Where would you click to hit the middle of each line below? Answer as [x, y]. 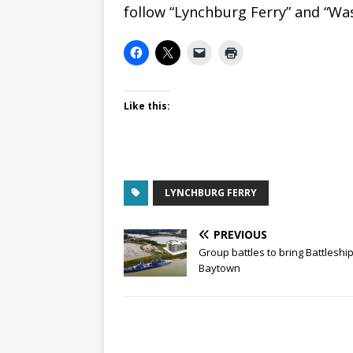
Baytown [219, 268]
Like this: [147, 106]
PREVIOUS [240, 234]
